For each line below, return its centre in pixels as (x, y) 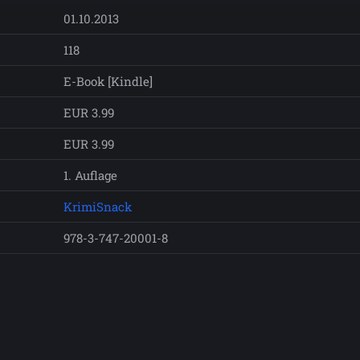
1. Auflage (90, 175)
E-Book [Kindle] (108, 81)
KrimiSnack (98, 207)
